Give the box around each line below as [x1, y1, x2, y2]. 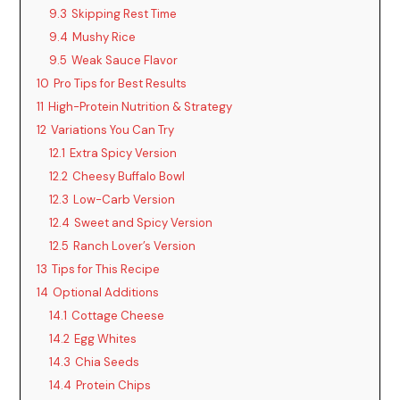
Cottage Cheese [71, 307, 165, 323]
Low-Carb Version [73, 191, 176, 207]
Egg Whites [74, 330, 137, 346]
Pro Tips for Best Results [54, 75, 187, 91]
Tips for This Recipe [52, 261, 161, 277]
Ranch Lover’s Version [73, 237, 196, 254]
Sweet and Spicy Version [74, 214, 213, 230]
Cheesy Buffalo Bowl [72, 168, 186, 184]
